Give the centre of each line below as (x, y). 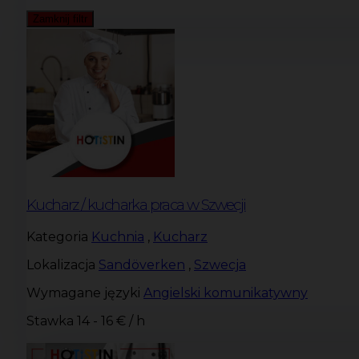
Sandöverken (142, 264)
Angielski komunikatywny (226, 292)
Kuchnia (118, 236)
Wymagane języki (83, 292)
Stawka (50, 321)
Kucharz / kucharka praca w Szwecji (136, 205)
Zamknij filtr (60, 19)
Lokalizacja (61, 264)
